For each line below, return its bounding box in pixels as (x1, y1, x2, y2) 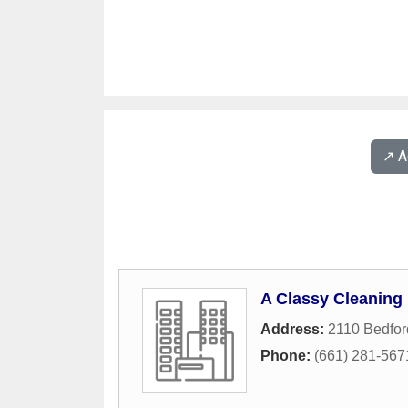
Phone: (260, 348, 314, 364)
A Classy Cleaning (260, 290, 403, 309)
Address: (260, 321, 328, 338)
